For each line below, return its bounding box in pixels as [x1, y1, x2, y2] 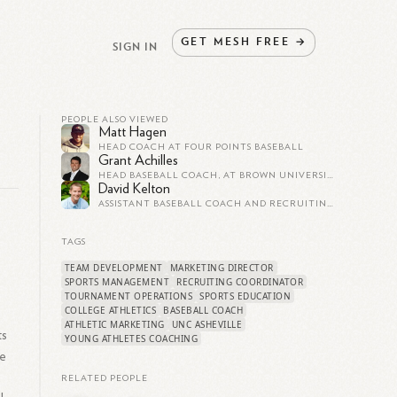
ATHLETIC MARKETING [64, 318, 165, 331]
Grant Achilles [97, 153, 178, 167]
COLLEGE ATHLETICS [64, 304, 157, 316]
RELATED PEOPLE [60, 374, 148, 383]
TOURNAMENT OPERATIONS [64, 290, 193, 302]
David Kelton [97, 182, 170, 196]
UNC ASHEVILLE [171, 318, 243, 331]
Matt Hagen [97, 125, 167, 139]
